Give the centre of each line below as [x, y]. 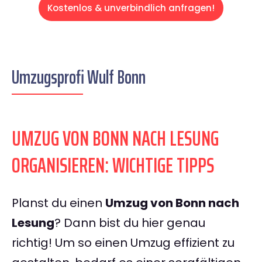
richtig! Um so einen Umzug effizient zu [123, 243]
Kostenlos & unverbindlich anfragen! [131, 8]
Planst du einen [58, 203]
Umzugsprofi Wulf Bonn [79, 77]
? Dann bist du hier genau [130, 223]
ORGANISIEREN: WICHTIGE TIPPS [113, 166]
